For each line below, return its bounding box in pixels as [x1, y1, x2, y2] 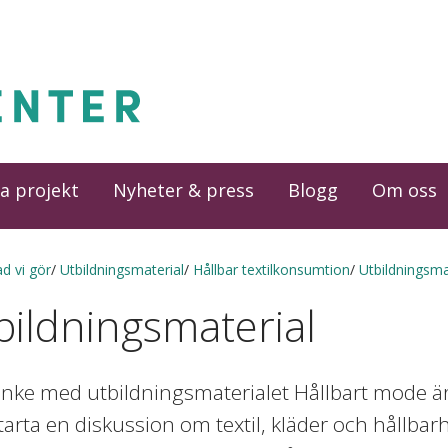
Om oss [372, 178, 437, 203]
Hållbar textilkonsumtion [192, 260, 350, 280]
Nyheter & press [113, 178, 254, 203]
